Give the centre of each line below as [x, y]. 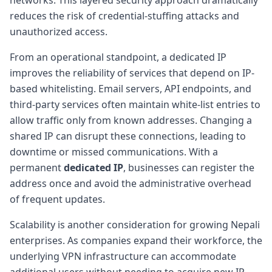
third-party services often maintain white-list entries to [135, 104]
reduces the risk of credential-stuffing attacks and [124, 15]
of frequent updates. [57, 199]
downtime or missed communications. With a [114, 151]
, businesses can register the [189, 167]
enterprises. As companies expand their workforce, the [136, 240]
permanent [37, 167]
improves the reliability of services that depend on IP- [132, 73]
